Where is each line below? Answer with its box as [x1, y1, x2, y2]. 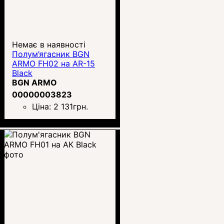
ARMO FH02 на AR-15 [12, 58, 95, 68]
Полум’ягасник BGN [12, 48, 89, 59]
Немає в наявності [12, 39, 85, 49]
